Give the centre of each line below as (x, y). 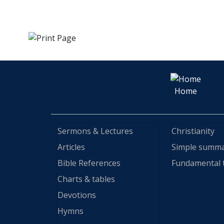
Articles (71, 147)
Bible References (89, 163)
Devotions (77, 195)
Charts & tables (86, 179)
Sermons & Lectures (95, 131)
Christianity (193, 131)
